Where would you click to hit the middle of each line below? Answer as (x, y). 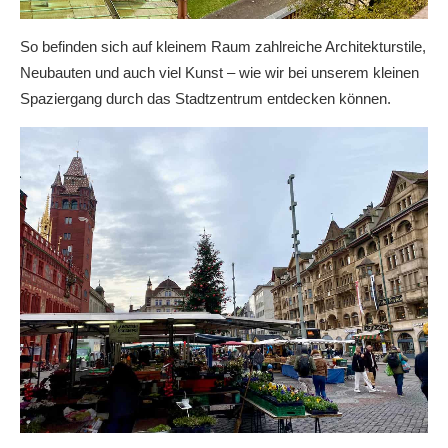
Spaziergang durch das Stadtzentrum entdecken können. (205, 98)
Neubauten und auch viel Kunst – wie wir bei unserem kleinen (219, 72)
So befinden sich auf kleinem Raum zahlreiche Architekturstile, (223, 46)
